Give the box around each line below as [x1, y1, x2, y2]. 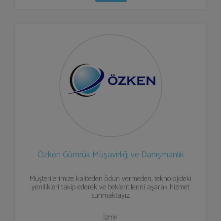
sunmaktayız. [91, 189, 130, 202]
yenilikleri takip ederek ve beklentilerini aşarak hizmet [32, 181, 189, 193]
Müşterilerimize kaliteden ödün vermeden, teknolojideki [30, 173, 191, 185]
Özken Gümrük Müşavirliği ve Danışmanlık [37, 147, 184, 162]
